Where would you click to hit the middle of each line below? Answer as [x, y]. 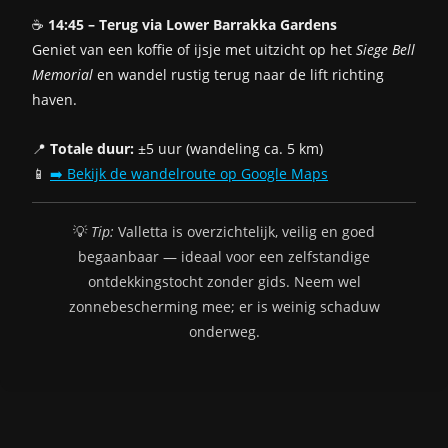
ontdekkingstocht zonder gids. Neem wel [224, 281]
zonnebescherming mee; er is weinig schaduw [224, 306]
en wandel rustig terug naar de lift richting [238, 74]
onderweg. [224, 331]
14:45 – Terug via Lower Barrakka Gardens [192, 24]
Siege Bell [385, 49]
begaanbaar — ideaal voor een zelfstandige [224, 256]
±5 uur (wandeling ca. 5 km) [228, 148]
